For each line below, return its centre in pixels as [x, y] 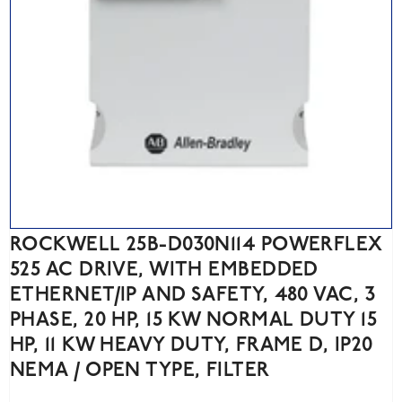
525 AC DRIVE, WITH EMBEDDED [164, 270]
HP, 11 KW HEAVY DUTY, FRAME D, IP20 [192, 345]
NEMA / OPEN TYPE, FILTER [140, 371]
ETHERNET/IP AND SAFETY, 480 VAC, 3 [192, 295]
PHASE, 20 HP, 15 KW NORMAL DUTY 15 [193, 320]
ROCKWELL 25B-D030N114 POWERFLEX [197, 245]
